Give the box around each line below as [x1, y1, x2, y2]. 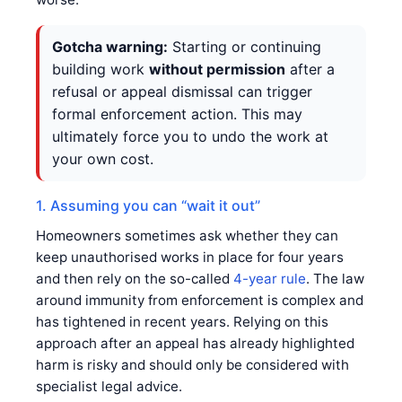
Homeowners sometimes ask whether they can [36, 226, 338, 244]
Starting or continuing [168, 37, 321, 56]
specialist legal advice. [36, 377, 182, 395]
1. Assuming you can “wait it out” [36, 196, 260, 214]
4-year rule [233, 269, 306, 287]
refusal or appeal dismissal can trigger [52, 82, 312, 100]
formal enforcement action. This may [52, 104, 302, 123]
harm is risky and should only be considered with [36, 355, 349, 373]
